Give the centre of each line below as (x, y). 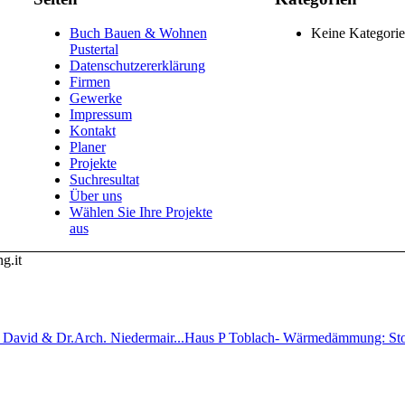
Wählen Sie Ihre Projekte (141, 212)
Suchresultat (104, 180)
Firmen (89, 82)
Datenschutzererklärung (137, 66)
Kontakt (92, 131)
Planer (87, 147)
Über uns (95, 196)
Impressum (100, 115)
